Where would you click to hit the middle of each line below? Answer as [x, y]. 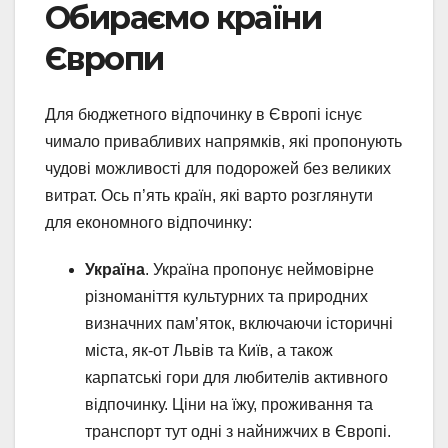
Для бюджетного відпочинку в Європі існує [203, 115]
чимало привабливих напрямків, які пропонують [223, 142]
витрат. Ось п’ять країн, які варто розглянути [209, 196]
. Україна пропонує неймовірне [259, 270]
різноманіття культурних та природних [226, 297]
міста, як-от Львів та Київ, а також [209, 351]
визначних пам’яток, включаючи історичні [239, 324]
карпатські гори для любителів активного [236, 378]
